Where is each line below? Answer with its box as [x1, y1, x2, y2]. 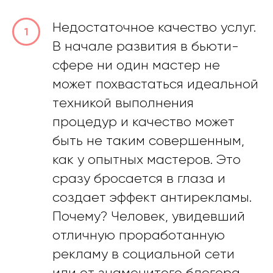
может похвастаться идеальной [52, 76, 258, 91]
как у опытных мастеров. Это [52, 151, 241, 167]
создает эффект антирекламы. [52, 189, 252, 205]
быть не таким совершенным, [52, 132, 244, 148]
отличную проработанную [52, 227, 225, 243]
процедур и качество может [52, 113, 235, 129]
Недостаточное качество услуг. [52, 19, 256, 35]
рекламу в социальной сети [52, 246, 235, 261]
